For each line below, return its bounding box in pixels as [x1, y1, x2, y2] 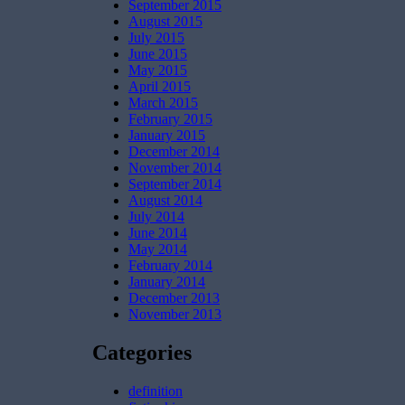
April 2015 [128, 78, 191, 94]
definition [128, 382, 183, 399]
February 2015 [128, 110, 212, 127]
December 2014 [128, 143, 220, 159]
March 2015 [128, 94, 198, 110]
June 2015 [128, 45, 187, 61]
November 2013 [128, 306, 221, 322]
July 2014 [128, 208, 184, 224]
